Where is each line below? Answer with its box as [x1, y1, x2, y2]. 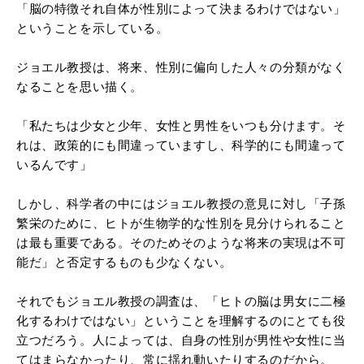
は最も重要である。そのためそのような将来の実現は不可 [16, 235, 346, 249]
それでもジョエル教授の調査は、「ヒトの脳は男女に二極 [16, 293, 346, 308]
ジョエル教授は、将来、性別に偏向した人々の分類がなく [16, 59, 346, 74]
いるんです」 [16, 157, 93, 171]
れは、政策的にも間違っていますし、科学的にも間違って [16, 137, 346, 152]
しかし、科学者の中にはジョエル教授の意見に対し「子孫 [16, 196, 346, 210]
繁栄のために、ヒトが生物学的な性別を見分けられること [16, 215, 346, 230]
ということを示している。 [16, 20, 169, 35]
